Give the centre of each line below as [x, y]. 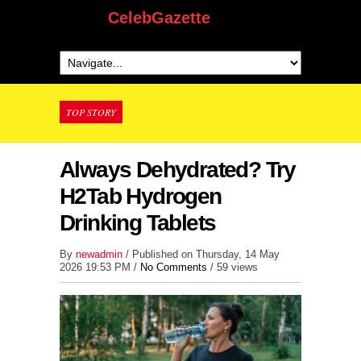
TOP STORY [91, 112]
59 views [237, 267]
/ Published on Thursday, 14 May [203, 254]
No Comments [174, 267]
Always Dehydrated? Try [178, 170]
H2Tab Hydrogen [141, 196]
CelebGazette [159, 18]
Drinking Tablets [138, 223]
